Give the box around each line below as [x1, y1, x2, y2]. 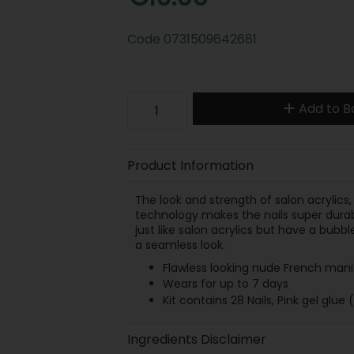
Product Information [126, 156, 254, 175]
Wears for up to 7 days [162, 276, 288, 292]
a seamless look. [134, 236, 225, 253]
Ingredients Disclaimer [126, 330, 266, 348]
